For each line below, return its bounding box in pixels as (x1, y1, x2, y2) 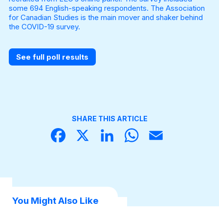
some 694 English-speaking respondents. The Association (8, 3, 205, 13)
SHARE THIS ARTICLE (71, 114, 148, 123)
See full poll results (16, 52, 88, 62)
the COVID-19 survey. (8, 22, 80, 32)
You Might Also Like (12, 195, 98, 207)
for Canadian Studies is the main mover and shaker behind (8, 13, 203, 22)
